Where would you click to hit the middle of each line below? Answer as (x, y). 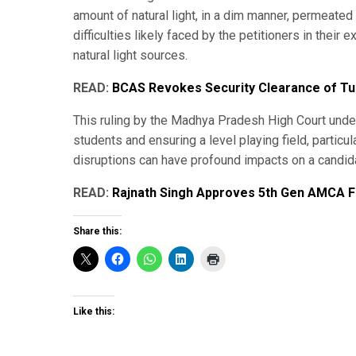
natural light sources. (130, 55)
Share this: (97, 231)
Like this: (94, 311)
